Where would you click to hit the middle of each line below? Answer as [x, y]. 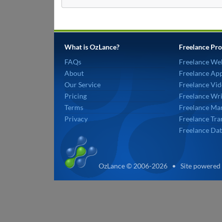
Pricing [75, 96]
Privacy [76, 118]
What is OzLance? [92, 47]
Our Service [82, 84]
